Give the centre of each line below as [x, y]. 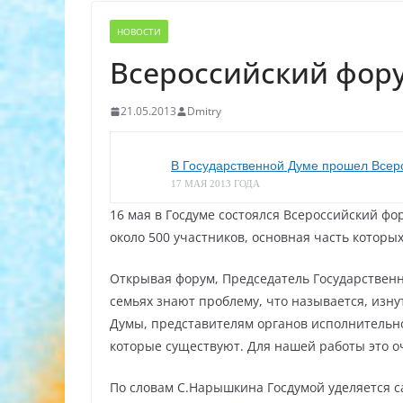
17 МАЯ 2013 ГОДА [215, 184]
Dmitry [204, 111]
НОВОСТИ [139, 31]
